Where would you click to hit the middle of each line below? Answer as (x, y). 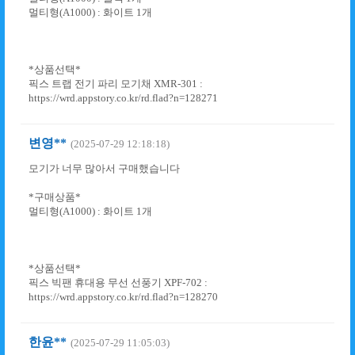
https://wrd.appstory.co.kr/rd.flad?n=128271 (123, 98)
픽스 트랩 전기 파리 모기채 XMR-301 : (116, 84)
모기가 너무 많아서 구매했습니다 (104, 168)
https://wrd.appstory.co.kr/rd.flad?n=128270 (123, 297)
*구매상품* (55, 197)
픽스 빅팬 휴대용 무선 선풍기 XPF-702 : (118, 282)
